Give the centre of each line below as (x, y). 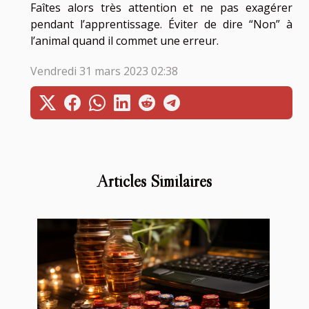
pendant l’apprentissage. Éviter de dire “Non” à (161, 24)
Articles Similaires (154, 181)
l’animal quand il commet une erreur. (124, 40)
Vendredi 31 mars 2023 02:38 (104, 71)
